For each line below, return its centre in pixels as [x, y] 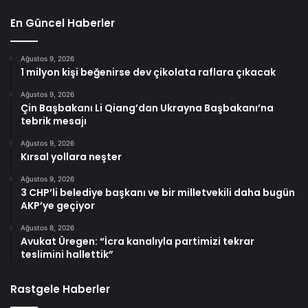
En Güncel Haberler [63, 23]
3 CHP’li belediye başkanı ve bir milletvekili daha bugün [158, 192]
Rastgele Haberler [60, 289]
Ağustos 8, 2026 [47, 227]
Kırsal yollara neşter [71, 156]
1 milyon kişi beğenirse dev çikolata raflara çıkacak [148, 72]
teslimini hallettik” [67, 254]
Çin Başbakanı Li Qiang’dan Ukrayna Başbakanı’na [147, 108]
